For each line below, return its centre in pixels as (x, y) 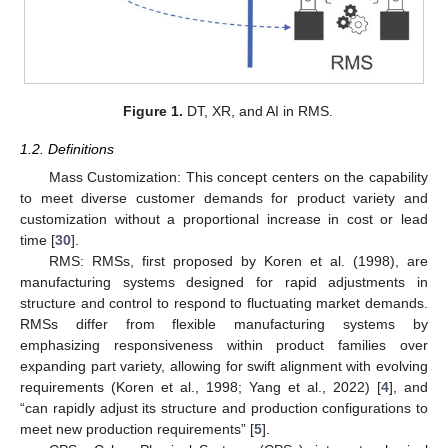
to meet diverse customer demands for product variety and (224, 198)
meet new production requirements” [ (137, 429)
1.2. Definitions (67, 149)
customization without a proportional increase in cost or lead (224, 219)
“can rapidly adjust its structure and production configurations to (224, 408)
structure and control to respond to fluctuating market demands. (224, 303)
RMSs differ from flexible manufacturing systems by (224, 324)
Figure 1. (153, 111)
